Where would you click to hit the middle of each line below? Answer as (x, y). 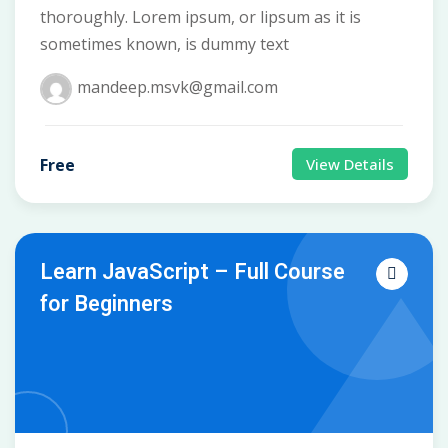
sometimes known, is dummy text (164, 44)
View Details (350, 164)
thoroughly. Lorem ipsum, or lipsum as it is (200, 17)
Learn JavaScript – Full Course (192, 272)
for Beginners (106, 304)
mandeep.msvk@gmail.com (177, 87)
